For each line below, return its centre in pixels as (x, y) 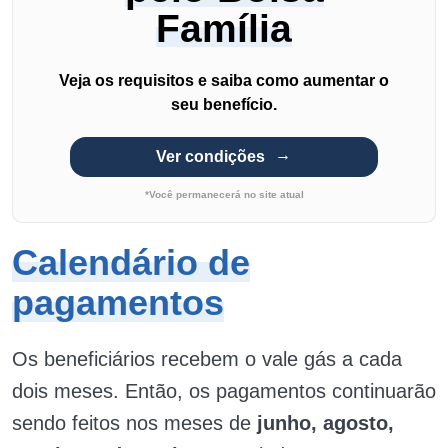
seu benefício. (224, 104)
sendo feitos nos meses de (131, 422)
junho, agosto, (322, 422)
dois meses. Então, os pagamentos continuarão (224, 390)
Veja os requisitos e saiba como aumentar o (224, 80)
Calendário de (131, 262)
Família (224, 28)
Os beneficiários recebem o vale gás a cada (207, 358)
